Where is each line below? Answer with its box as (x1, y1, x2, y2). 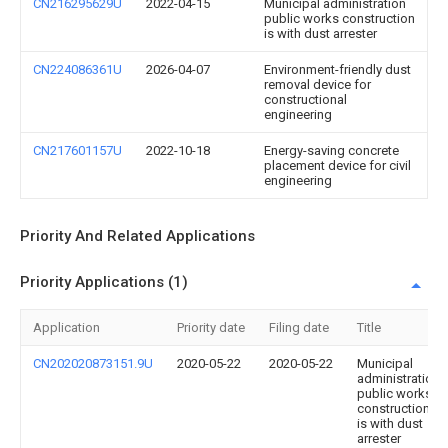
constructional (264, 92, 347, 107)
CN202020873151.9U (33, 356, 153, 371)
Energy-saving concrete (264, 143, 399, 158)
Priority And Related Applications (20, 227, 255, 245)
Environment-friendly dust (264, 62, 411, 77)
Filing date (269, 320, 329, 335)
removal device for (264, 77, 371, 92)
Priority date (177, 320, 245, 335)
